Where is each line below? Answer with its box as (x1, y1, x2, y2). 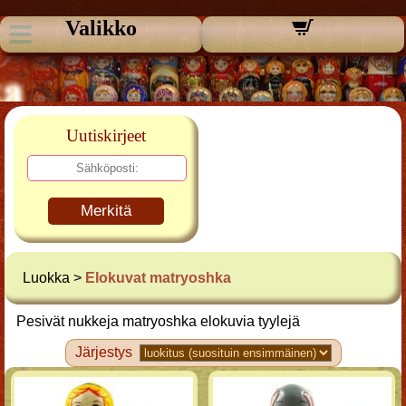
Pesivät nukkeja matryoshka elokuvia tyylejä (16, 314, 301, 329)
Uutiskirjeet (66, 126, 146, 145)
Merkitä (81, 202, 131, 219)
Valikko (64, 16, 137, 40)
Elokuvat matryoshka (85, 270, 231, 285)
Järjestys (74, 344, 132, 360)
